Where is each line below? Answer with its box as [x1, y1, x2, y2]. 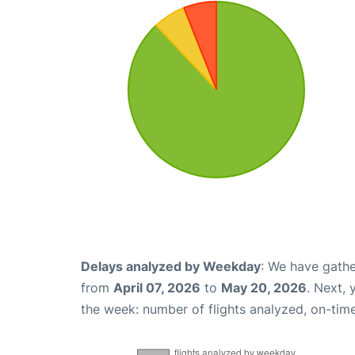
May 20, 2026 [221, 280, 307, 296]
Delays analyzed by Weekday [81, 258, 261, 274]
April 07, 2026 [113, 280, 200, 296]
